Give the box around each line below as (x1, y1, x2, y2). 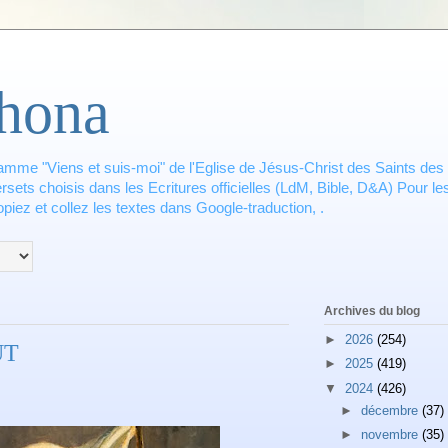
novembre (360, 427, 422, 443)
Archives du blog (324, 304, 420, 319)
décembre (360, 402, 422, 418)
